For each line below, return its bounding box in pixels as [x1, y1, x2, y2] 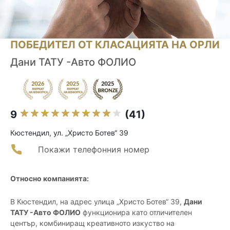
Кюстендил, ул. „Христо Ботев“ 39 [10, 128, 128, 138]
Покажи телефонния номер [38, 144, 149, 155]
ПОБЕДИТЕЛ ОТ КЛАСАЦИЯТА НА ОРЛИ [10, 39, 220, 51]
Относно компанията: [10, 174, 89, 183]
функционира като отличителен [81, 208, 192, 217]
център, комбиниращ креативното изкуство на [10, 219, 175, 228]
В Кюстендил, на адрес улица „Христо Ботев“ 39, [10, 197, 184, 206]
